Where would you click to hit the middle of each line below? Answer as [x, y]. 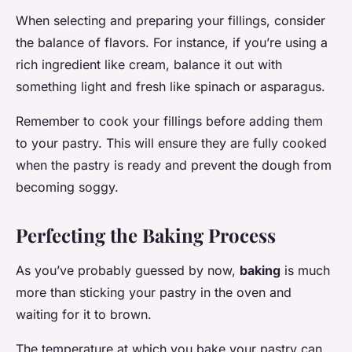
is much [305, 271]
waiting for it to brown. [84, 315]
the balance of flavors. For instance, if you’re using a [172, 43]
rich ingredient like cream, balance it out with [149, 65]
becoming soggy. [67, 187]
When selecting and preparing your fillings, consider [170, 21]
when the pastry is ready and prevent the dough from [174, 165]
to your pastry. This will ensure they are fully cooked [171, 143]
